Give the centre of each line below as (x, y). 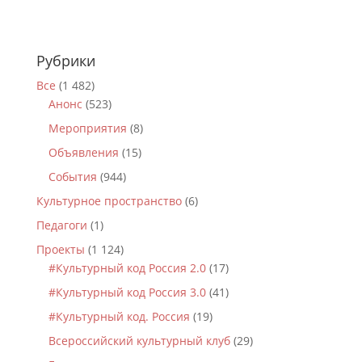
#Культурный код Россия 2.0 (127, 268)
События (72, 177)
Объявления (83, 152)
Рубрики (65, 61)
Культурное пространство (109, 201)
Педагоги (61, 225)
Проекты (60, 249)
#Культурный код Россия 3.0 (127, 292)
